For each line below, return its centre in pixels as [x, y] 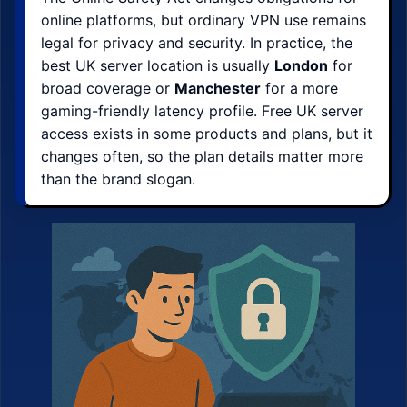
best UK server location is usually [158, 65]
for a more [299, 88]
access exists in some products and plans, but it [207, 134]
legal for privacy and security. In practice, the [197, 43]
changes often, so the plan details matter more [202, 156]
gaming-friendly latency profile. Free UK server [202, 111]
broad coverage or [108, 88]
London [301, 65]
